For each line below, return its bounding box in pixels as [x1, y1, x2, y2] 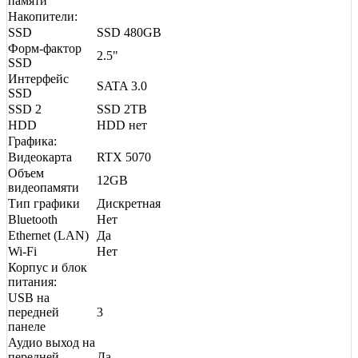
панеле [8, 319, 46, 333]
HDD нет [97, 117, 147, 132]
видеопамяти [8, 180, 79, 194]
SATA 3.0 [97, 78, 147, 93]
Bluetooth [8, 212, 58, 226]
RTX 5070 [97, 149, 151, 164]
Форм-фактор [8, 41, 82, 55]
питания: [8, 274, 57, 288]
